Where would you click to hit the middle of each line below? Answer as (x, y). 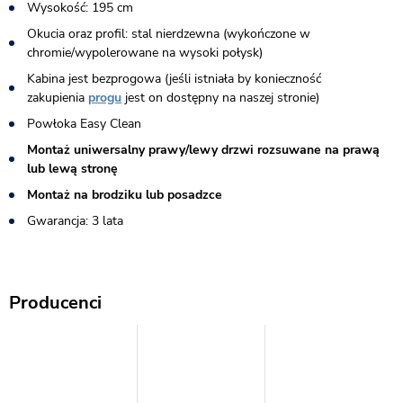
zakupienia (58, 98)
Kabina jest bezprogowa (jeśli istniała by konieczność (174, 79)
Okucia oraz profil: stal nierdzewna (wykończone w (169, 34)
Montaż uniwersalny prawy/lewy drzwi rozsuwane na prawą (203, 150)
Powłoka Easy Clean (84, 124)
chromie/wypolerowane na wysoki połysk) (145, 53)
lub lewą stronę (72, 169)
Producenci (55, 303)
